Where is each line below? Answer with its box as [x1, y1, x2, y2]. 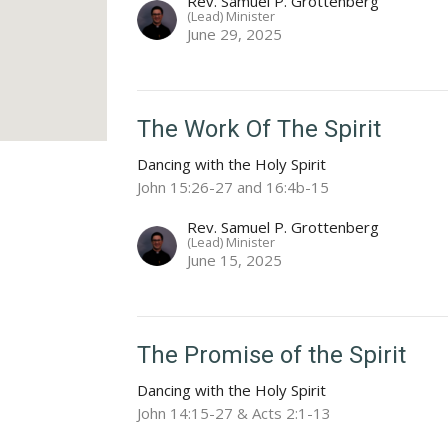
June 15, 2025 [187, 250, 283, 271]
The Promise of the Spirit [137, 341, 407, 370]
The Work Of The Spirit [137, 115, 382, 144]
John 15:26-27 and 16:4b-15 [137, 177, 330, 198]
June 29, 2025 [187, 24, 283, 45]
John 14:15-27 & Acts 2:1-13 [137, 403, 332, 424]
